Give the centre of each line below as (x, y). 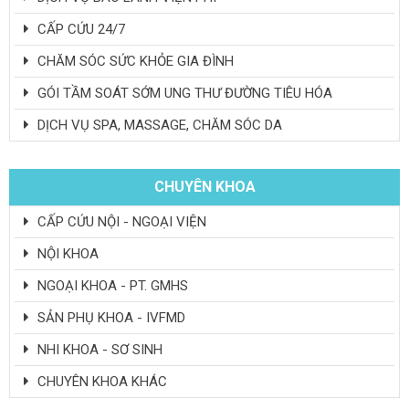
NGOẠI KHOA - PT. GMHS (111, 285)
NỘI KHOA (66, 253)
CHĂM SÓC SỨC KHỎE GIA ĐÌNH (134, 61)
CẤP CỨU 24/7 (79, 29)
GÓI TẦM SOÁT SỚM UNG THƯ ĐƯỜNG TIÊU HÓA (183, 93)
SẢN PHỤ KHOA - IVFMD (110, 317)
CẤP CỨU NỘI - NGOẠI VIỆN (120, 221)
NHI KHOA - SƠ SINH (98, 349)
